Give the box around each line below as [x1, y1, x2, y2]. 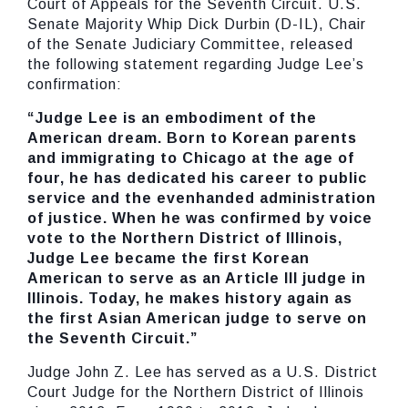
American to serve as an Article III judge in [27, 270, 366, 286]
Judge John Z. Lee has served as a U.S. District [27, 364, 378, 380]
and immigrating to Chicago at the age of [27, 150, 354, 166]
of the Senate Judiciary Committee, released [27, 36, 353, 52]
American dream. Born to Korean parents [27, 130, 357, 146]
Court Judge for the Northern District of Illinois [27, 384, 364, 400]
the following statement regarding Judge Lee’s [27, 56, 364, 72]
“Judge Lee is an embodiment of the [27, 110, 317, 126]
